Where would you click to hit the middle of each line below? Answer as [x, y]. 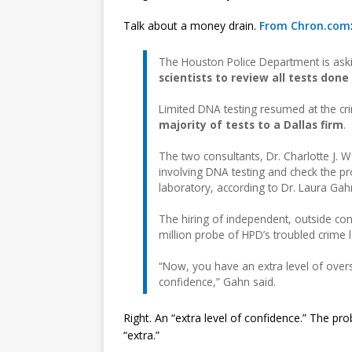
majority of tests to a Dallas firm [251, 124]
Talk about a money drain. [191, 25]
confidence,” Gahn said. [217, 281]
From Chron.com [305, 25]
